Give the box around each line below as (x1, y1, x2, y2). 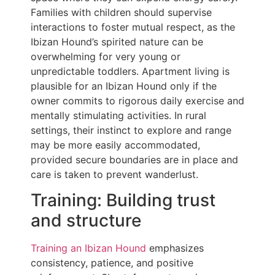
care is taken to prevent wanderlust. (31, 168, 198, 180)
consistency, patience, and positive (31, 257, 193, 269)
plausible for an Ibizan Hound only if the (31, 79, 217, 92)
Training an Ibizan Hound (31, 242, 146, 255)
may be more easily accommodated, (31, 138, 200, 151)
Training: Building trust (31, 190, 215, 211)
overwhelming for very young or (31, 50, 180, 63)
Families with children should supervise (31, 6, 212, 18)
